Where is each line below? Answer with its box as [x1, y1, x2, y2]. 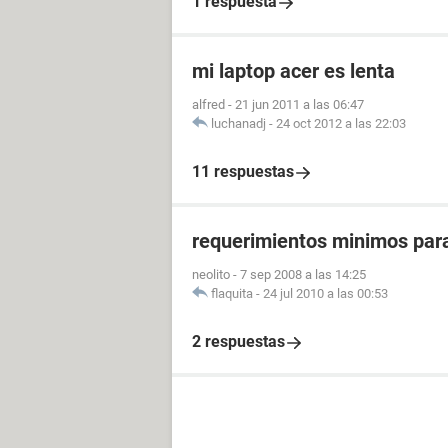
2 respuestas [192, 332, 285, 351]
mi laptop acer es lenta [192, 59, 395, 83]
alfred [192, 97, 225, 112]
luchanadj [211, 116, 266, 131]
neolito [192, 267, 230, 282]
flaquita [211, 286, 253, 301]
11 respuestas [192, 162, 294, 181]
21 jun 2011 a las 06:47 [235, 97, 364, 112]
